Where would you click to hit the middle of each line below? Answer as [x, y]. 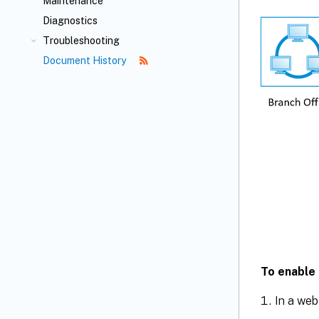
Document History [85, 61]
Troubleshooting [81, 41]
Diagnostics [70, 21]
